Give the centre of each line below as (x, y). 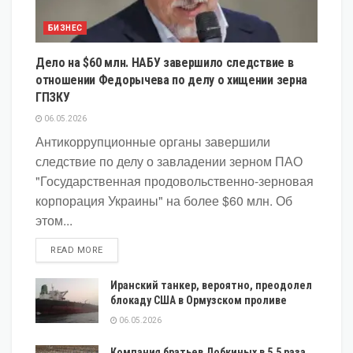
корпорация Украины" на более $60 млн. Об (164, 200)
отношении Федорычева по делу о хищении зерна (171, 80)
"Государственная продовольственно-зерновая (175, 180)
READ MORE (77, 250)
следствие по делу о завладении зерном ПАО (169, 161)
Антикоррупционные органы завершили (153, 141)
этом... (54, 220)
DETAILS (121, 249)
